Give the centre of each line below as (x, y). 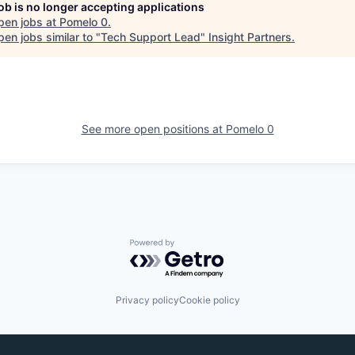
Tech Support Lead (151, 37)
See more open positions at (153, 129)
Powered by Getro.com (199, 247)
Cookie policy (209, 300)
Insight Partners (250, 37)
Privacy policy (147, 300)
